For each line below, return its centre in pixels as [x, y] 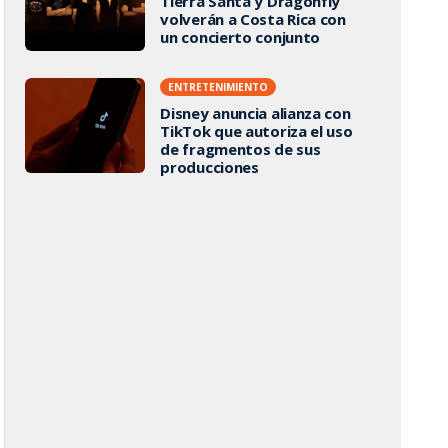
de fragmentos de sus [240, 149]
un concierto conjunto [240, 36]
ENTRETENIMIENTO [218, 87]
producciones [209, 167]
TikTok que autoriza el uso [256, 131]
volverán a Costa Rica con [253, 18]
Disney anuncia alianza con [255, 113]
